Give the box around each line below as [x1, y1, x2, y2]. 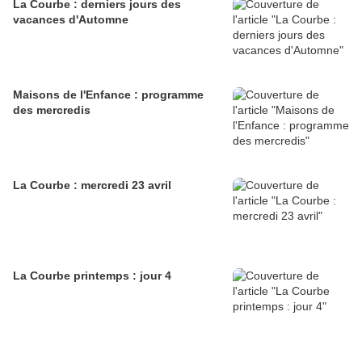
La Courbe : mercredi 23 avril [13, 179, 171, 192]
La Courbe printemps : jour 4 [13, 269, 171, 283]
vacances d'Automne [13, 13, 128, 27]
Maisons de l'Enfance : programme [13, 88, 204, 102]
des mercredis [13, 103, 90, 117]
